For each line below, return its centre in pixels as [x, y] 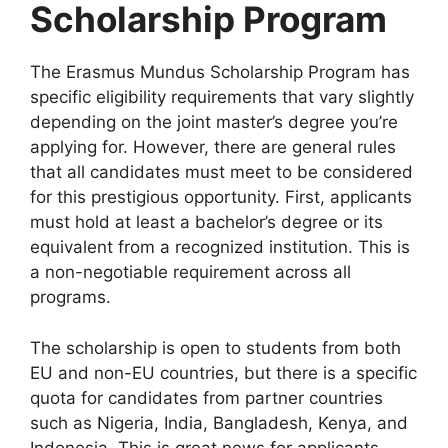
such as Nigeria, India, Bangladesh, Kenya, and [219, 422]
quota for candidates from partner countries [206, 397]
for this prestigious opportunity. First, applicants [221, 197]
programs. [70, 297]
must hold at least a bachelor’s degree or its [206, 222]
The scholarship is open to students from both [215, 347]
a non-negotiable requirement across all [190, 272]
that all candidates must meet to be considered [221, 172]
